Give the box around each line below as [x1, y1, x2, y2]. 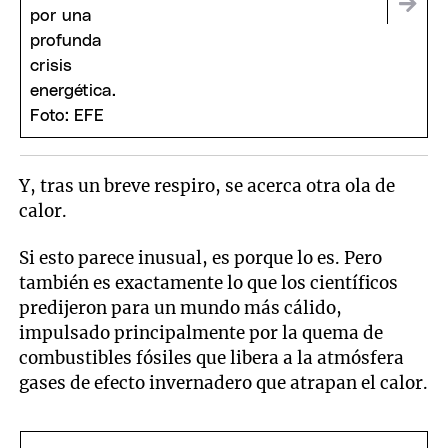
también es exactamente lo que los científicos [19, 271, 399, 294]
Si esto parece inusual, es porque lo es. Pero [19, 246, 383, 269]
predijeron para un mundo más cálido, [19, 296, 343, 319]
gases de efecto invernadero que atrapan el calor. [19, 371, 429, 394]
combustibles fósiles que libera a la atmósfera [19, 346, 405, 369]
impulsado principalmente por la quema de [19, 321, 384, 344]
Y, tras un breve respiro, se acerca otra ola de [19, 175, 396, 198]
